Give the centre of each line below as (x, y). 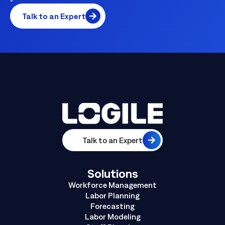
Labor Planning (113, 196)
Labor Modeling (113, 217)
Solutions (113, 174)
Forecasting (113, 206)
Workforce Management (113, 185)
